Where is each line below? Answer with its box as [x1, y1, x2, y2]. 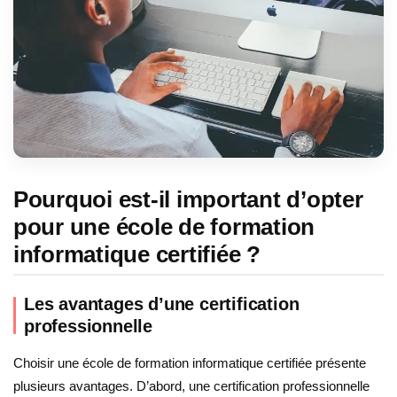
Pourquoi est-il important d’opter [13, 186, 363, 212]
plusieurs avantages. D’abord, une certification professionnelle [13, 378, 370, 394]
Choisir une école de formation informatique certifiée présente [13, 355, 366, 371]
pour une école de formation [13, 214, 315, 239]
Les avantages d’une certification [24, 294, 300, 315]
